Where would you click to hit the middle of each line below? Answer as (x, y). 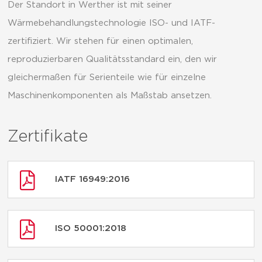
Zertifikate (48, 137)
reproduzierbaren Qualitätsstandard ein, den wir (112, 59)
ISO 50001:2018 (91, 229)
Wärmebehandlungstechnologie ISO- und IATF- (111, 23)
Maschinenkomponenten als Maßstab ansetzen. (110, 95)
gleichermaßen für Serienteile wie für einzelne (107, 77)
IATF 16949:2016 (92, 180)
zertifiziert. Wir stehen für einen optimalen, (100, 41)
